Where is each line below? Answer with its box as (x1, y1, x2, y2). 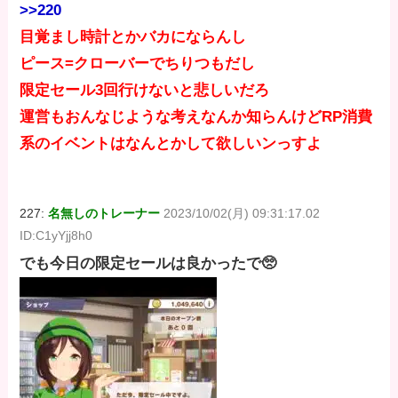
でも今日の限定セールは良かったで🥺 (20, 254, 277, 272)
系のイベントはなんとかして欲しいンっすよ (20, 134, 322, 152)
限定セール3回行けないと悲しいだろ (20, 81, 270, 99)
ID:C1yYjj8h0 (20, 227, 93, 243)
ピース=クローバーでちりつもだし (20, 54, 256, 72)
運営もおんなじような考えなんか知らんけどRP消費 (20, 107, 373, 125)
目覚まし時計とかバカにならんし (20, 28, 247, 45)
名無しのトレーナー (48, 205, 161, 220)
